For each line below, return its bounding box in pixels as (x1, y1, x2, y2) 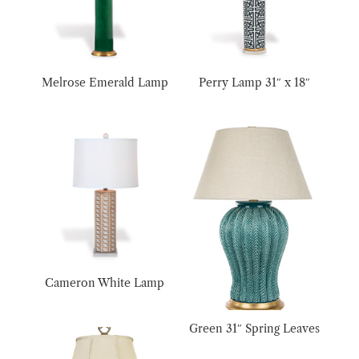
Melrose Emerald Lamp (41, 75, 168, 90)
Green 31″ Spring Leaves (188, 321, 320, 337)
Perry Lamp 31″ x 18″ (198, 75, 310, 90)
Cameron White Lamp (45, 275, 165, 290)
